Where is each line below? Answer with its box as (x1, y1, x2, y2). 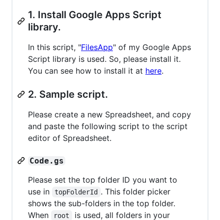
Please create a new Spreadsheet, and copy (28, 109, 191, 119)
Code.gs (29, 156, 64, 165)
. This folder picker (100, 186, 173, 196)
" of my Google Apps (113, 42, 191, 52)
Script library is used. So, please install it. (28, 54, 181, 64)
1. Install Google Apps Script (28, 8, 162, 21)
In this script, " (28, 42, 81, 52)
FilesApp (81, 42, 113, 52)
